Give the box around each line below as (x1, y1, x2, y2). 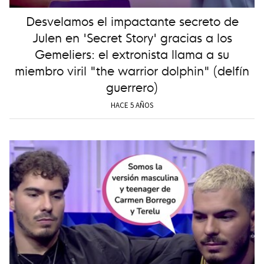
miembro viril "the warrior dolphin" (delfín (15, 60, 249, 79)
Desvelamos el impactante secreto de (25, 11, 239, 29)
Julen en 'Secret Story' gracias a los (32, 27, 232, 46)
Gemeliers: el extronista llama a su (35, 44, 229, 62)
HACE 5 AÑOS (111, 100, 153, 110)
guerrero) (106, 77, 158, 95)
